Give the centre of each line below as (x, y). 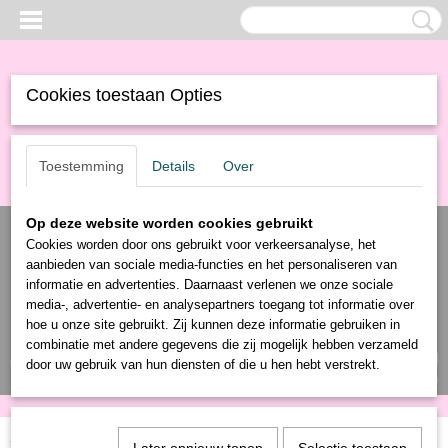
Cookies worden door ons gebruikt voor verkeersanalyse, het (201, 244)
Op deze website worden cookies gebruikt (169, 223)
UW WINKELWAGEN (376, 358)
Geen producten (375, 379)
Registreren (100, 356)
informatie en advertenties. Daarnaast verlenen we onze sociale (209, 284)
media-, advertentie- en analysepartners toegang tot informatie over (220, 304)
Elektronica (167, 436)
